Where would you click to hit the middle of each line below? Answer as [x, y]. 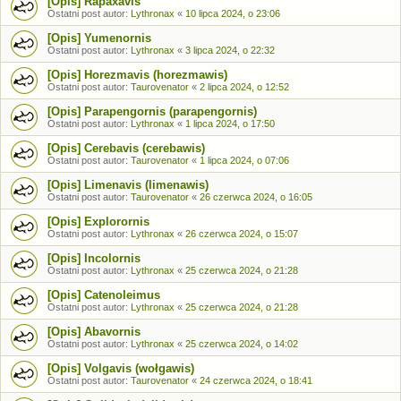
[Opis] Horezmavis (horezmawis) [137, 75]
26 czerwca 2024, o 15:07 [242, 234]
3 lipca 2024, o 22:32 [230, 50]
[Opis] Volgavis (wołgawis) [121, 368]
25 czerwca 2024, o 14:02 [242, 344]
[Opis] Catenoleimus [104, 295]
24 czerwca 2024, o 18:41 [256, 380]
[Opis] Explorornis [98, 222]
